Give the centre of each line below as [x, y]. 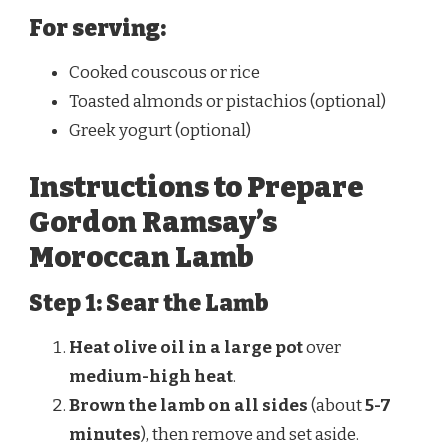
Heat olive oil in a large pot [186, 347]
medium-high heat [151, 376]
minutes [105, 434]
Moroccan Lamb [141, 258]
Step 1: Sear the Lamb [149, 304]
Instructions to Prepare [196, 188]
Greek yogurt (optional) [160, 130]
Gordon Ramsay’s [153, 223]
